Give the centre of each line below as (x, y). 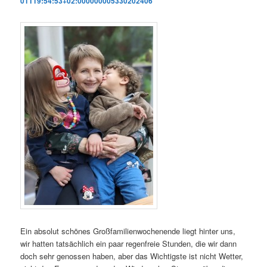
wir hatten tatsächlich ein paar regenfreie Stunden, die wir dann (129, 243)
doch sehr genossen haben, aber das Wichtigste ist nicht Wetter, (132, 256)
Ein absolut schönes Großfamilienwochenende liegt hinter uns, (128, 231)
